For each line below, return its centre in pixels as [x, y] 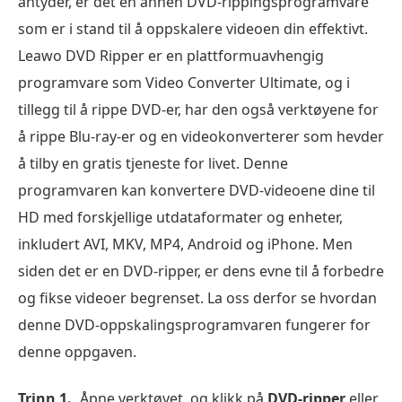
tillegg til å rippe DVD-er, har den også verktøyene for [198, 109]
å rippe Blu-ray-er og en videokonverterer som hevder [201, 136]
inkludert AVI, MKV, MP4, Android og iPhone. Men [185, 244]
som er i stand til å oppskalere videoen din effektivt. [193, 28]
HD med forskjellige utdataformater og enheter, [180, 217]
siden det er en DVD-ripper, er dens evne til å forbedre [201, 271]
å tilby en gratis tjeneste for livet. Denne [153, 163]
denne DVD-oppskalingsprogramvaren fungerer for [194, 324]
